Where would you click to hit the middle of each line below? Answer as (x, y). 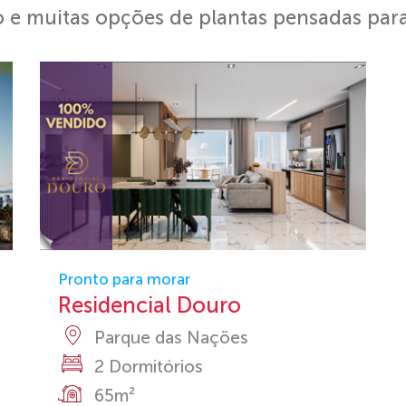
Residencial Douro (150, 304)
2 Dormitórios (149, 366)
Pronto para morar (124, 279)
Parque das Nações (171, 337)
